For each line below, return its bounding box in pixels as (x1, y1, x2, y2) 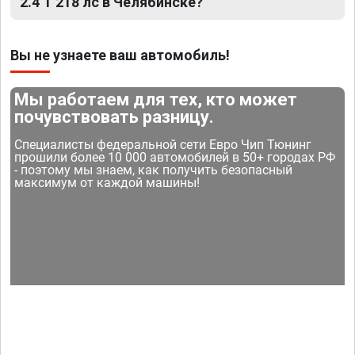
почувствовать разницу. (14, 107, 215, 128)
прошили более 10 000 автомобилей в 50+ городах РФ (14, 150, 336, 166)
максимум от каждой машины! (14, 175, 200, 191)
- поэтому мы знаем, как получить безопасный (14, 162, 293, 178)
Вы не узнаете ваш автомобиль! (10, 47, 230, 64)
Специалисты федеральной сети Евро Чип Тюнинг (14, 137, 312, 153)
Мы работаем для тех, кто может (14, 90, 298, 110)
